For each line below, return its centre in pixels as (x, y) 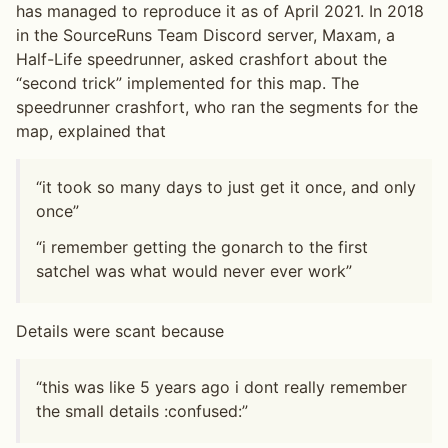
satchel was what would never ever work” (194, 271)
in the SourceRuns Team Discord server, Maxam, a (205, 35)
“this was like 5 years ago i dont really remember (221, 387)
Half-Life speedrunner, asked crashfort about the (201, 59)
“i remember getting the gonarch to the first (202, 247)
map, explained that (91, 131)
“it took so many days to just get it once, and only (226, 187)
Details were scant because (120, 331)
